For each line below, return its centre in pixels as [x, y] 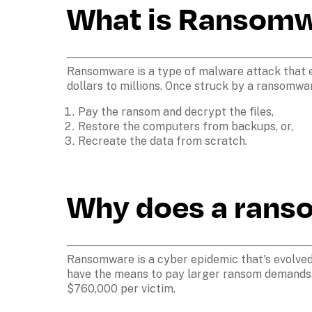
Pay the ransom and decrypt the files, [176, 112]
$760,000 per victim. [121, 289]
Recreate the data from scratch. [163, 141]
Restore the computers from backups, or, [186, 127]
